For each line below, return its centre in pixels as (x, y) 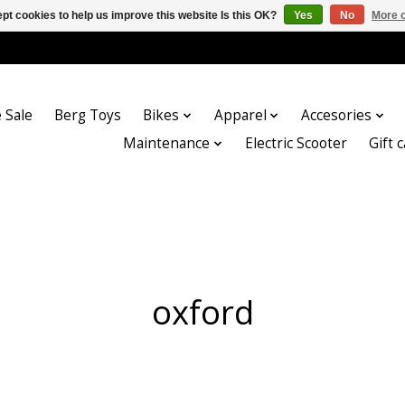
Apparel (240, 116)
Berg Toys (88, 116)
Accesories (337, 116)
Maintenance (167, 144)
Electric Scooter (296, 144)
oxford (202, 311)
